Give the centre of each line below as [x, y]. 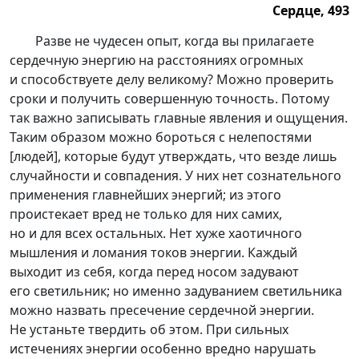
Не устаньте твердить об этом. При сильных [149, 329]
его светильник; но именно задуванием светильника [176, 291]
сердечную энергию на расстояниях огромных [156, 60]
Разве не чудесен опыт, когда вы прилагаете [175, 41]
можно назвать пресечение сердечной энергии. [162, 310]
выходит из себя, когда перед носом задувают [154, 272]
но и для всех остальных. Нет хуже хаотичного [156, 233]
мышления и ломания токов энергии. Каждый [153, 252]
